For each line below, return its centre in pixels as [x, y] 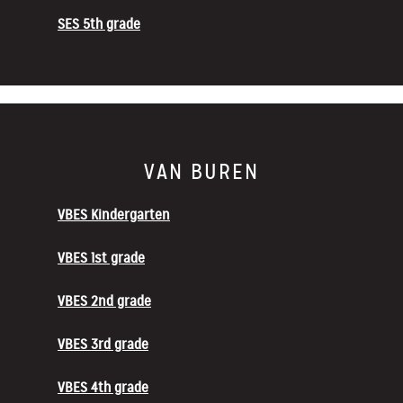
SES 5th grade [99, 24]
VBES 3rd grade [103, 344]
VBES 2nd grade [104, 301]
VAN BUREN [201, 171]
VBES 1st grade [101, 258]
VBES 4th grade [103, 387]
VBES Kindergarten [114, 215]
